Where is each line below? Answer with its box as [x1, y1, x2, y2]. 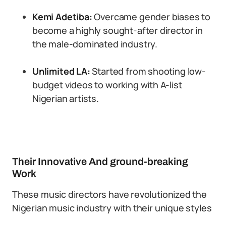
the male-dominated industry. [32, 38, 157, 50]
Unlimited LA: [32, 65, 90, 77]
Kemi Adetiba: [32, 11, 92, 23]
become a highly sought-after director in [32, 24, 203, 36]
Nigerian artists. [32, 92, 99, 104]
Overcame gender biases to [92, 11, 210, 23]
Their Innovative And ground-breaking [12, 156, 188, 167]
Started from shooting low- [90, 65, 206, 77]
